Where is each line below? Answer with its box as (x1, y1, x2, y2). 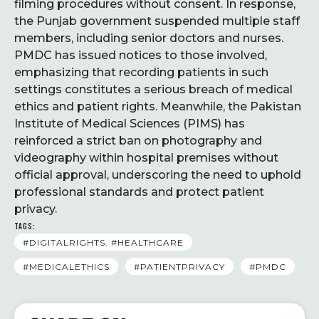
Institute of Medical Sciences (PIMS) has (14, 116, 245, 130)
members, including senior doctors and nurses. (14, 31, 283, 45)
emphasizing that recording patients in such (14, 65, 268, 79)
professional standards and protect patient (14, 184, 264, 199)
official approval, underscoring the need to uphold (14, 167, 301, 182)
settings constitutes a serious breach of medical (14, 82, 293, 96)
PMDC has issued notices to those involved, (14, 48, 267, 62)
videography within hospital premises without (14, 150, 278, 164)
